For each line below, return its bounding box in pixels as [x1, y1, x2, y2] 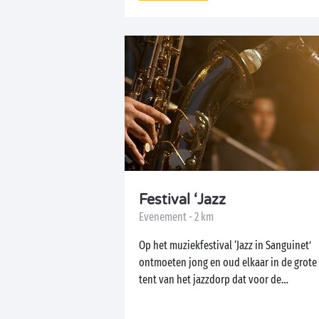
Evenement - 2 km [139, 210, 214, 224]
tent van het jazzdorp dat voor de [139, 273, 281, 286]
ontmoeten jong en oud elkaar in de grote [139, 256, 317, 269]
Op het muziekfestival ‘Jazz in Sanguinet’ [139, 239, 311, 252]
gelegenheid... [139, 290, 198, 303]
